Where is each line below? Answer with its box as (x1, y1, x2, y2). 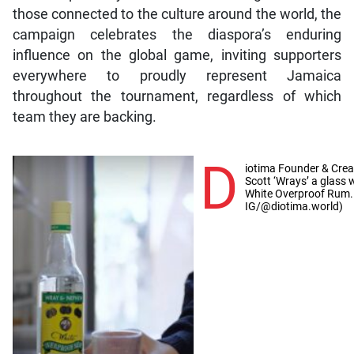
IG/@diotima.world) (244, 200, 343, 213)
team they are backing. (12, 109, 156, 126)
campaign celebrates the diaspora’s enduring (12, 27, 342, 43)
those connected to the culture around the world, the (12, 6, 342, 23)
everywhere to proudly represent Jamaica (12, 68, 342, 85)
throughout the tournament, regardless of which (12, 88, 342, 105)
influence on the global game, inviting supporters (12, 47, 342, 64)
